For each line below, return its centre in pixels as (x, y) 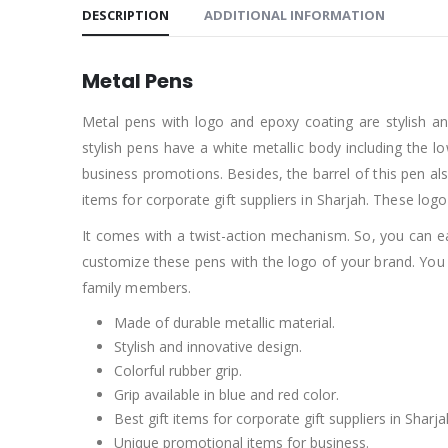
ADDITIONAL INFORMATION (294, 14)
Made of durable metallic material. (224, 322)
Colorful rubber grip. (178, 370)
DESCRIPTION (125, 14)
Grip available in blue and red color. (226, 394)
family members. (137, 287)
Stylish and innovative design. (208, 346)
